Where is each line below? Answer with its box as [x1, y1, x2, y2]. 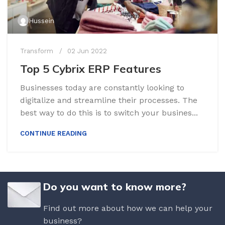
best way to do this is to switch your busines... [20, 107, 198, 118]
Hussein [29, 16, 54, 25]
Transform [20, 47, 53, 55]
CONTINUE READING [20, 129, 87, 137]
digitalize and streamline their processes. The [20, 95, 197, 105]
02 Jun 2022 [67, 47, 107, 55]
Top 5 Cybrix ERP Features [20, 61, 161, 76]
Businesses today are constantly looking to [20, 82, 184, 92]
